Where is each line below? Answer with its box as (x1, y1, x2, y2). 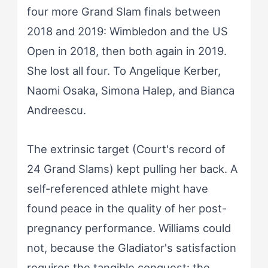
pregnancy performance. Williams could (26, 221, 231, 234)
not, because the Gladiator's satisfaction (26, 240, 236, 254)
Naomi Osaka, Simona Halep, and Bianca (26, 83, 234, 97)
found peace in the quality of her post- (26, 201, 227, 215)
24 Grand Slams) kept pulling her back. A (26, 162, 237, 175)
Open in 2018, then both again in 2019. (26, 44, 227, 57)
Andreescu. (26, 103, 86, 117)
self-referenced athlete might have (26, 181, 208, 195)
